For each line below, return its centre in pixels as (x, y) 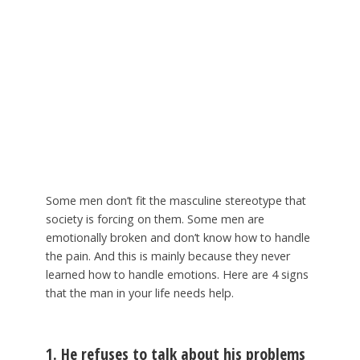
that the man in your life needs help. (139, 293)
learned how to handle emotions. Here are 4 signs (177, 274)
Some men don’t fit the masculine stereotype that (176, 200)
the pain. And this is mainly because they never (168, 256)
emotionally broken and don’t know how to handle (178, 237)
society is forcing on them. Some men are (155, 219)
